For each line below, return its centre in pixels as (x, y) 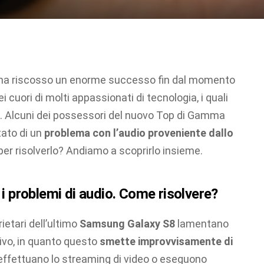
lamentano (202, 224)
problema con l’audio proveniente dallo (139, 133)
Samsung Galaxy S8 (127, 224)
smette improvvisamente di (166, 242)
